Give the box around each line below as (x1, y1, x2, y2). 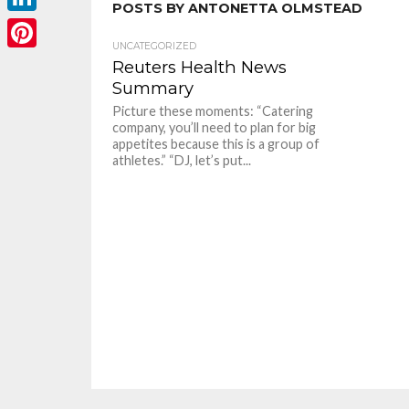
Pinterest (7, 53, 71, 70)
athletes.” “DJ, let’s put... (112, 152, 252, 168)
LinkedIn (7, 16, 65, 34)
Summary (112, 77, 194, 99)
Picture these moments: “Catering (112, 102, 314, 119)
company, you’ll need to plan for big (112, 119, 317, 135)
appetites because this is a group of (112, 135, 320, 152)
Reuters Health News (112, 56, 288, 78)
